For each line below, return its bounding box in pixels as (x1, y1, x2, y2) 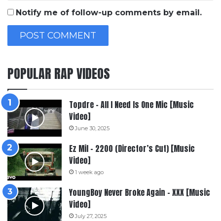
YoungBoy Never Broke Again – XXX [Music (69, 186, 210, 198)
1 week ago (75, 168, 104, 176)
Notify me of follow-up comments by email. (16, 7, 202, 17)
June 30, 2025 (75, 124, 110, 132)
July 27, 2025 (75, 212, 107, 220)
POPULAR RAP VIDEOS (7, 63, 110, 83)
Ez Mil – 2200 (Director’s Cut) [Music (69, 142, 195, 154)
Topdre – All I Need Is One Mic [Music (69, 98, 194, 110)
